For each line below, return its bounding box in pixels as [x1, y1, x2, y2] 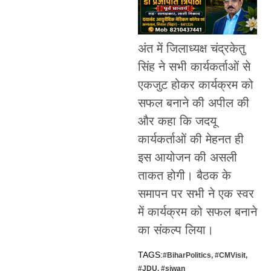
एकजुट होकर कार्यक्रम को [137, 78, 253, 92]
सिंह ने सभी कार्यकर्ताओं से [137, 60, 250, 74]
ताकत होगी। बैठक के [137, 169, 231, 183]
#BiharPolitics [162, 250, 211, 260]
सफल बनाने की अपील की [137, 96, 249, 110]
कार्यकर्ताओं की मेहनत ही [137, 132, 244, 146]
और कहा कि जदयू [137, 114, 217, 128]
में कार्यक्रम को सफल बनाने [137, 205, 257, 219]
